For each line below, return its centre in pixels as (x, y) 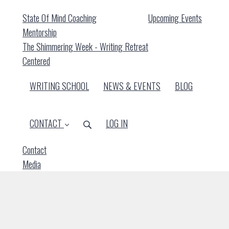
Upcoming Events (175, 18)
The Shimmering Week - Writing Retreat (85, 47)
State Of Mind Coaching (60, 18)
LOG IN (117, 123)
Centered (36, 61)
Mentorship (40, 32)
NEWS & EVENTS (132, 86)
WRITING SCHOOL (59, 86)
